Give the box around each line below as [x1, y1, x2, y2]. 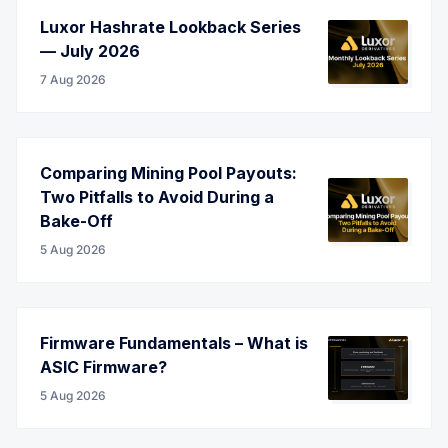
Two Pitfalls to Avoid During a [40, 186, 274, 207]
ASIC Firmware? [40, 356, 167, 377]
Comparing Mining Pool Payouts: [40, 162, 297, 183]
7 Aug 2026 [40, 71, 106, 87]
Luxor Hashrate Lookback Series [40, 16, 301, 37]
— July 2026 [40, 40, 140, 61]
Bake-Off [40, 210, 113, 231]
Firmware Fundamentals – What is [40, 332, 308, 353]
